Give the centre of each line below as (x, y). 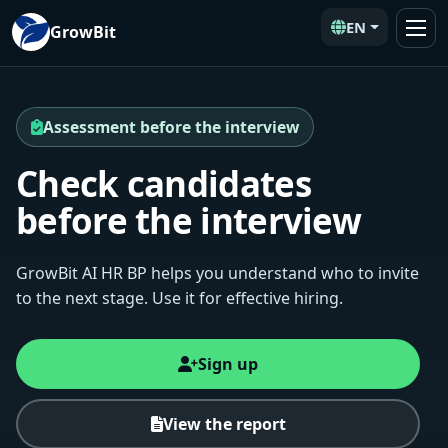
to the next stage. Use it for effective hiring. (179, 298)
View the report (224, 424)
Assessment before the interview (171, 126)
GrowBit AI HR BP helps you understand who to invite (217, 273)
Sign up (228, 364)
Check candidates (163, 183)
